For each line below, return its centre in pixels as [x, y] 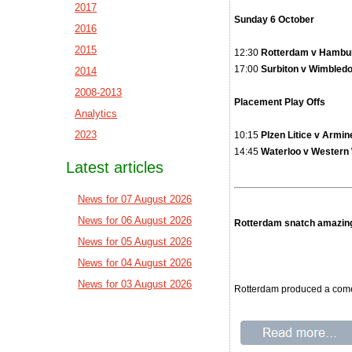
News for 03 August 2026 [135, 284]
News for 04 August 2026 [135, 263]
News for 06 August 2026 [135, 220]
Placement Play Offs [280, 102]
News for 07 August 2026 [135, 199]
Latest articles [115, 167]
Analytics [96, 114]
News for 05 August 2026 [135, 242]
